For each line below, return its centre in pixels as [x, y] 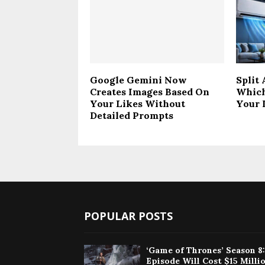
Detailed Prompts [132, 115]
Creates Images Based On [150, 91]
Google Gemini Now [138, 80]
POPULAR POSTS [128, 216]
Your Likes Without [138, 103]
